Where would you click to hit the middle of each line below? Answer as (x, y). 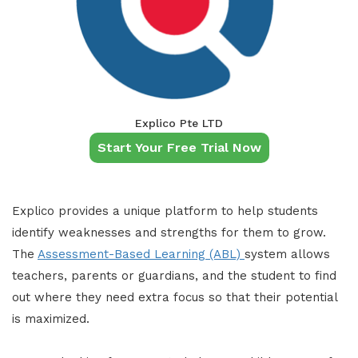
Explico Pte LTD (179, 123)
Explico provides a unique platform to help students (165, 211)
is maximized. (51, 319)
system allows (287, 255)
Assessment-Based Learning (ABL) (141, 255)
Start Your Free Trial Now (179, 148)
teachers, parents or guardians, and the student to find (174, 276)
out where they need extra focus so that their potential (175, 298)
